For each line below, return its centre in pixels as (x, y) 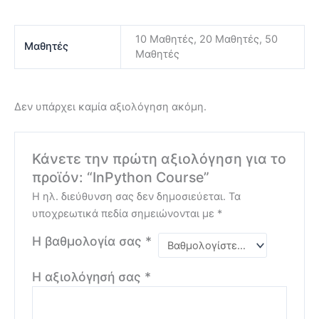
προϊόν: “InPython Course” (121, 177)
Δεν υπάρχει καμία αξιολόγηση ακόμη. (110, 106)
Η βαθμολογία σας (89, 241)
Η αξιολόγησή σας (89, 277)
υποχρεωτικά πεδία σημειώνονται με (125, 214)
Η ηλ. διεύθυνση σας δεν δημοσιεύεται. (129, 197)
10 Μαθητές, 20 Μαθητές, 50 (206, 39)
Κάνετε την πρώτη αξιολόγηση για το (159, 158)
